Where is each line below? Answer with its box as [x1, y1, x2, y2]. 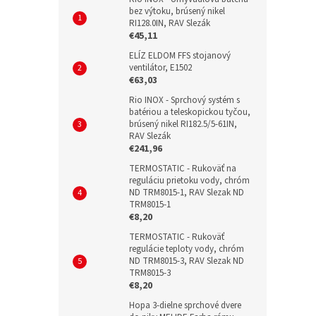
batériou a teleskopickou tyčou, [129, 105, 250, 119]
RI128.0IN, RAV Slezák [129, 16, 210, 30]
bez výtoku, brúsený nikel [129, 4, 225, 18]
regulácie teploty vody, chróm [129, 242, 244, 255]
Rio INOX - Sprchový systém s [129, 93, 240, 107]
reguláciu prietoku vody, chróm [129, 174, 250, 187]
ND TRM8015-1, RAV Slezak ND [129, 186, 244, 199]
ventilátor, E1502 [129, 61, 192, 74]
